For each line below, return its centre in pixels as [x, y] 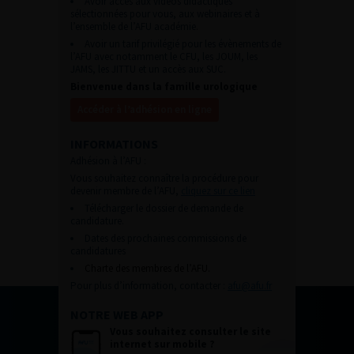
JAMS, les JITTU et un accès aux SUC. [148, 69]
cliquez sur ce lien [218, 190]
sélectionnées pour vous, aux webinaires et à [165, 13]
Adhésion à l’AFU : [108, 160]
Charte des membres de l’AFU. [147, 268]
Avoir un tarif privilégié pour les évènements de [183, 43]
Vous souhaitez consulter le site [190, 331]
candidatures [98, 250]
